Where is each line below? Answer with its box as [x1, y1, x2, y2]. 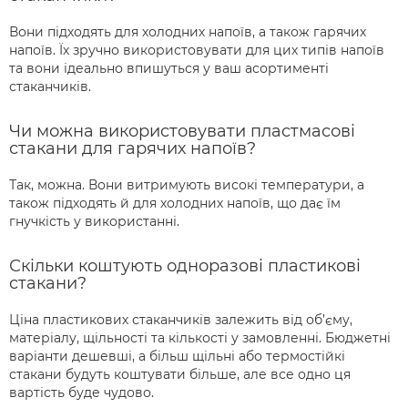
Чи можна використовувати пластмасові [9, 121, 355, 142]
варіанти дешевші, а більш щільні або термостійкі [9, 348, 345, 365]
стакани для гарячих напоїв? [9, 138, 256, 159]
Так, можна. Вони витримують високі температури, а [9, 177, 364, 194]
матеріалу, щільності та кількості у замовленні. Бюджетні [9, 330, 391, 347]
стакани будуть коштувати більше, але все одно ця [9, 366, 351, 383]
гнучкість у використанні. [9, 213, 179, 230]
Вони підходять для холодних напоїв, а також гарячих [9, 24, 366, 41]
